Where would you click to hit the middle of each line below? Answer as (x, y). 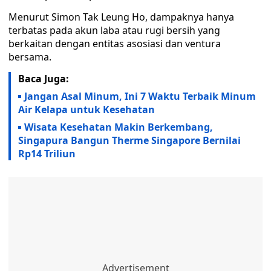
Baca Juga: (44, 79)
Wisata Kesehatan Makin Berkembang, (119, 127)
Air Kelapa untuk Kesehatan (87, 109)
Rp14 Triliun (47, 154)
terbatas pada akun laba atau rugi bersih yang (114, 30)
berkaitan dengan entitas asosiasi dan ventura (115, 44)
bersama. (30, 57)
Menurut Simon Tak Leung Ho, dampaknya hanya (121, 17)
